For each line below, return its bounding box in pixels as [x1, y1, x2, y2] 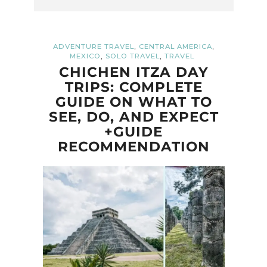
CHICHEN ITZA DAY [58, 63, 209, 80]
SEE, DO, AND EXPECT [48, 108, 219, 125]
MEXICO [70, 51, 101, 60]
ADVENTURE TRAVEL [52, 42, 134, 51]
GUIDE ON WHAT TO [55, 93, 212, 110]
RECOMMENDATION [57, 138, 210, 155]
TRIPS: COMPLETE [64, 78, 203, 95]
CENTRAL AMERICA [138, 42, 212, 51]
